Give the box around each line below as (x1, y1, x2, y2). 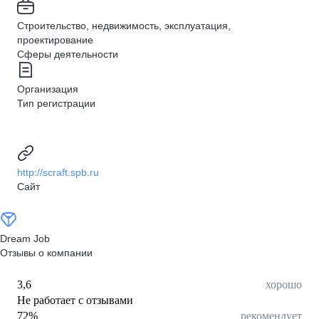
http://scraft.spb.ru (17, 167, 99, 178)
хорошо (266, 278, 302, 291)
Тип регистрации (17, 98, 95, 109)
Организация (17, 83, 78, 95)
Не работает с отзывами (17, 294, 133, 306)
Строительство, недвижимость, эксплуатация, (17, 20, 231, 31)
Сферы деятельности (17, 48, 118, 60)
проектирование (17, 34, 93, 46)
